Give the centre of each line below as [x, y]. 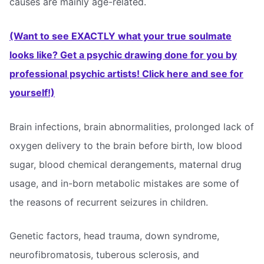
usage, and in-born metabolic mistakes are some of [124, 183]
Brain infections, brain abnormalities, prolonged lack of [132, 126]
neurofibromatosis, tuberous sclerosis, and [104, 255]
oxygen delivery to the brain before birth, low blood [126, 145]
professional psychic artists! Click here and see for [126, 74]
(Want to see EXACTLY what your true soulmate [121, 36]
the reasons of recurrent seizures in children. [109, 202]
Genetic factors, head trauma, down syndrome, [114, 236]
